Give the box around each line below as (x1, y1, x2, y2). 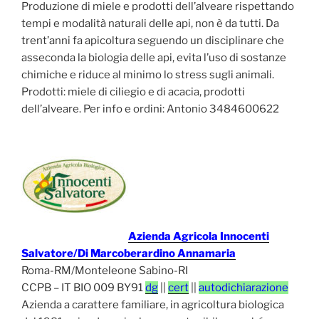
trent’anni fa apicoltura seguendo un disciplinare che (21, 33, 284, 47)
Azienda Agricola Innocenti (128, 230, 269, 244)
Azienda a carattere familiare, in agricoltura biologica (21, 298, 284, 312)
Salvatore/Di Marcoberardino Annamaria (21, 247, 236, 261)
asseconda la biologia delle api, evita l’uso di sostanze (21, 51, 286, 64)
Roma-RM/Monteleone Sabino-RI (21, 264, 188, 278)
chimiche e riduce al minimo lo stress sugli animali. (21, 68, 274, 81)
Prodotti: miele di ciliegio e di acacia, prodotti (21, 85, 245, 98)
